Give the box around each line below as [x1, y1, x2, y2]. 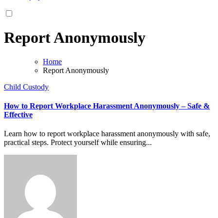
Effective [4, 110, 33, 119]
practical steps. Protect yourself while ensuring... [4, 138, 152, 147]
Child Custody [4, 82, 49, 91]
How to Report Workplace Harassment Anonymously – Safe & [4, 102, 210, 110]
